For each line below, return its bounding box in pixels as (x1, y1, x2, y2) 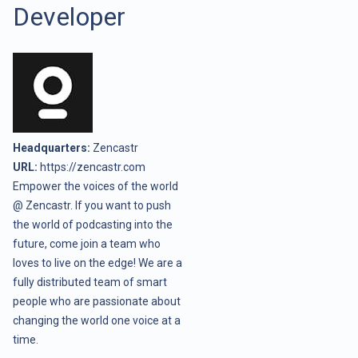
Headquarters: (13, 141, 90, 154)
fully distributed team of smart (13, 275, 167, 288)
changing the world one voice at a (13, 313, 181, 327)
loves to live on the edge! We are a (13, 256, 182, 269)
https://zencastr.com (40, 160, 145, 173)
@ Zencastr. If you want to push (13, 198, 171, 212)
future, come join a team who (13, 237, 161, 250)
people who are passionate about (13, 294, 181, 308)
